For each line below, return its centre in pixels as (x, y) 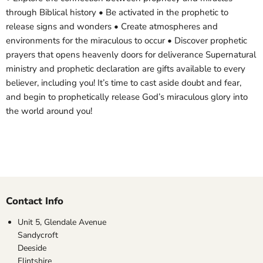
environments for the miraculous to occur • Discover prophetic (127, 41)
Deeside (32, 248)
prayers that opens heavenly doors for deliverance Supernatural (131, 55)
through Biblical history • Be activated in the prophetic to (117, 13)
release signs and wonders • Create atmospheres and (112, 27)
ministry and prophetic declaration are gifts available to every (126, 69)
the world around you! (49, 111)
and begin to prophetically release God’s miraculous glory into (127, 97)
